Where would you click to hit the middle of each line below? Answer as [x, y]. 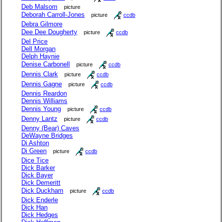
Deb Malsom [39, 7]
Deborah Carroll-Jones [53, 15]
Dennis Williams [44, 101]
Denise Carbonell [46, 64]
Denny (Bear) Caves [50, 128]
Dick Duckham [42, 191]
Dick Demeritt [41, 183]
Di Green [34, 151]
